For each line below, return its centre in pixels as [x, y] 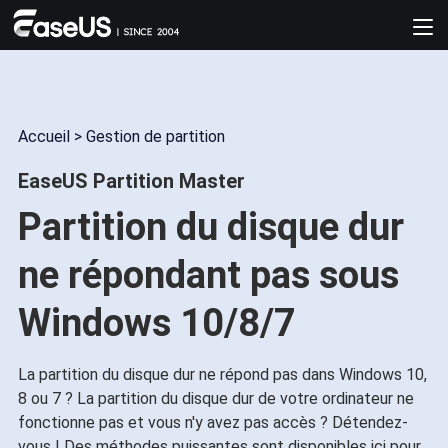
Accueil [43, 136]
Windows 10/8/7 [156, 323]
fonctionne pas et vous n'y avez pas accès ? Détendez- [212, 422]
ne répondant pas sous [208, 275]
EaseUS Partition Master [131, 181]
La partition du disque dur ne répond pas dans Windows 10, [222, 374]
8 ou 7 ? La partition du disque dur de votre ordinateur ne [215, 398]
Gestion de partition [155, 136]
